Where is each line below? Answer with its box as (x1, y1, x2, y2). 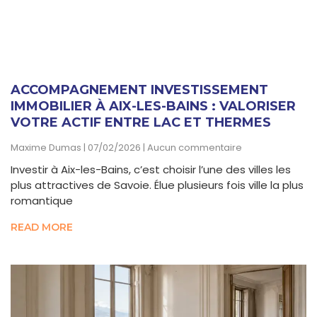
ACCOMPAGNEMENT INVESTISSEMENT (11, 81, 268, 98)
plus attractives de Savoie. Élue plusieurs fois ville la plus (11, 177, 304, 192)
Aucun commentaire (145, 140, 242, 154)
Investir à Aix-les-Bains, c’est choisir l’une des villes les (11, 161, 291, 177)
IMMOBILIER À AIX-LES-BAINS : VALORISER (11, 98, 296, 114)
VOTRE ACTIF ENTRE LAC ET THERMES (11, 114, 271, 130)
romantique (11, 192, 73, 208)
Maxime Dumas (11, 140, 83, 154)
